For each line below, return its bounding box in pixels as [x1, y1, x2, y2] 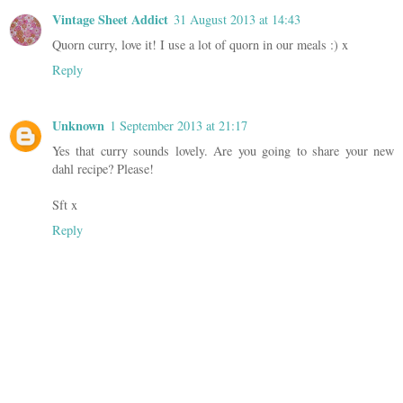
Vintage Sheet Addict [52, 10, 168, 30]
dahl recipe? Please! [52, 160, 154, 178]
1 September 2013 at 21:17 [110, 117, 247, 135]
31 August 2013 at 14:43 [174, 11, 300, 29]
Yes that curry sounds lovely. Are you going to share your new [52, 142, 394, 160]
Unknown [52, 116, 104, 136]
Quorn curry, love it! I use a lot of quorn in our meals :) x [52, 36, 348, 54]
